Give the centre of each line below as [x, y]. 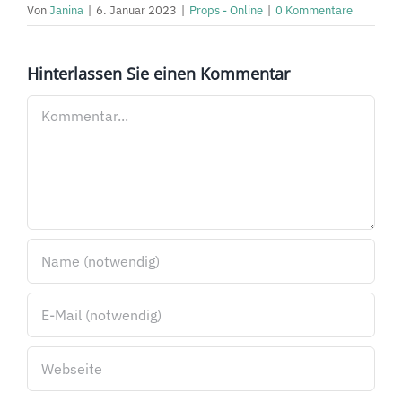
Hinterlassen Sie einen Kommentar [158, 74]
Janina [66, 11]
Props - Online [226, 11]
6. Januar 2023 [136, 11]
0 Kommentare [314, 11]
